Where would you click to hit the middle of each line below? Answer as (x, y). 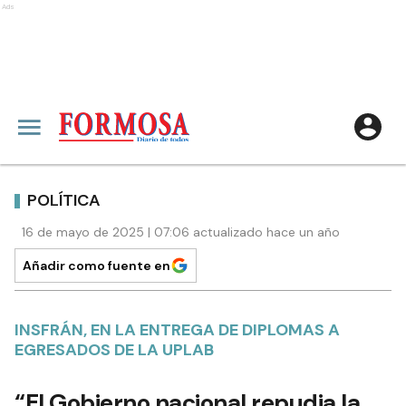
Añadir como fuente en (97, 266)
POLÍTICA (64, 200)
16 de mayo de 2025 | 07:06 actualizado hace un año (181, 232)
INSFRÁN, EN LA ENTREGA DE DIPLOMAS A (177, 330)
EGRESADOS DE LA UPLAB (114, 350)
